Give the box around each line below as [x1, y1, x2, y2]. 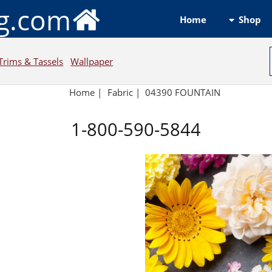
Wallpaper [70, 55, 114, 67]
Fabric [107, 86, 133, 99]
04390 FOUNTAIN [145, 86, 221, 99]
